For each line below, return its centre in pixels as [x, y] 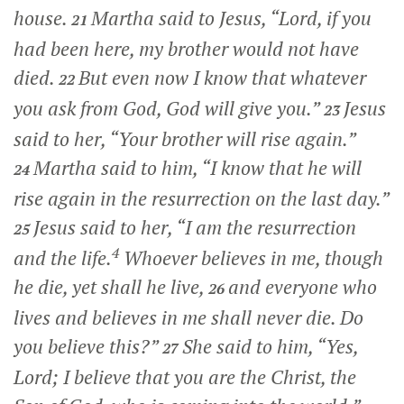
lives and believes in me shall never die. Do [188, 317]
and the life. [63, 257]
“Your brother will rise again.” [232, 138]
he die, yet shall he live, [109, 286]
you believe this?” [86, 346]
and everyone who [303, 286]
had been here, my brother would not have [186, 48]
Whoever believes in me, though [251, 257]
